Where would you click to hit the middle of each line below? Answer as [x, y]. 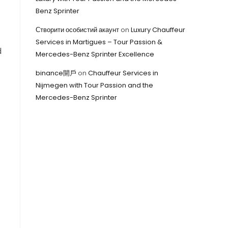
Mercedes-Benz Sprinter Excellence [95, 54]
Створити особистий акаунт [77, 30]
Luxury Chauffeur [158, 30]
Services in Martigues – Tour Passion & [99, 42]
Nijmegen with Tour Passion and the [94, 85]
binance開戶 [56, 73]
